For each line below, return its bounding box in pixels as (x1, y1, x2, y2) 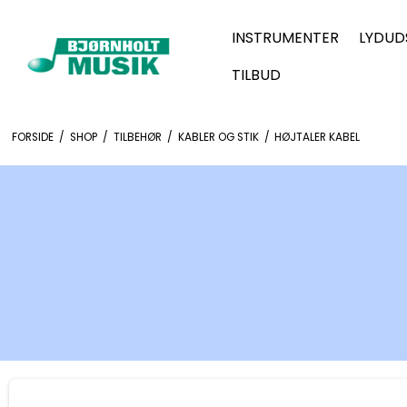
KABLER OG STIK (177, 129, 259, 144)
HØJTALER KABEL (274, 129, 361, 144)
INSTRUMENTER (232, 27, 339, 48)
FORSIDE (11, 129, 54, 144)
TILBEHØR (113, 129, 162, 144)
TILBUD (232, 65, 281, 85)
